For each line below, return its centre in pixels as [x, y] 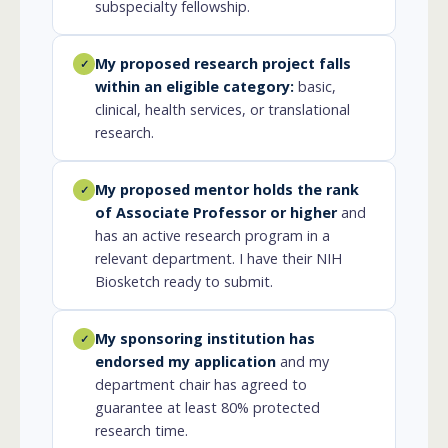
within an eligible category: [194, 86]
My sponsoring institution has [205, 338]
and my [302, 361]
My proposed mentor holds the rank [227, 189]
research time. [141, 430]
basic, [315, 86]
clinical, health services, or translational [222, 109]
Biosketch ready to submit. [184, 281]
